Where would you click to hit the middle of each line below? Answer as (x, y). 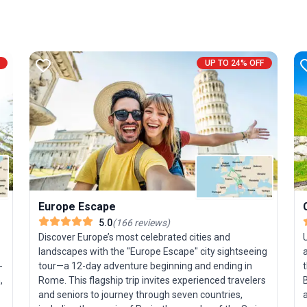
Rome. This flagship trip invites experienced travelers (152, 280)
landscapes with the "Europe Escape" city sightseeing (153, 251)
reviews (150, 222)
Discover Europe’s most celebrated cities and (135, 237)
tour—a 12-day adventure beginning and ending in (146, 266)
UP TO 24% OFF (234, 63)
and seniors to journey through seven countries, (141, 294)
